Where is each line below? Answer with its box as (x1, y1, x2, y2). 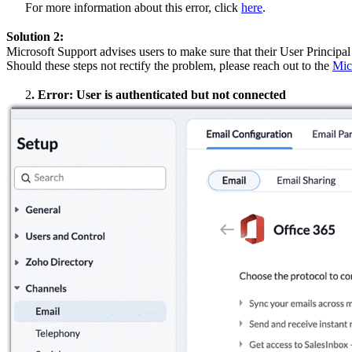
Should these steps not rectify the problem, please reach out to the (6, 59, 332, 73)
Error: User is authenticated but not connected (38, 88, 286, 102)
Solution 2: (6, 30, 64, 44)
